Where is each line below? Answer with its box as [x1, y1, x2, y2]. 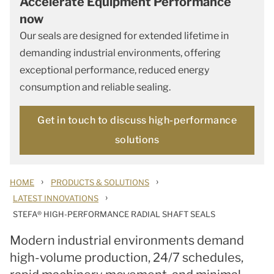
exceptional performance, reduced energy [20, 64, 209, 76]
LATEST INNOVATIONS [13, 193, 98, 203]
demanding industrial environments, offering [20, 47, 221, 59]
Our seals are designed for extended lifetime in [20, 30, 229, 42]
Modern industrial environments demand [10, 233, 244, 248]
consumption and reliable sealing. [20, 81, 172, 93]
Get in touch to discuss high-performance [37, 114, 237, 126]
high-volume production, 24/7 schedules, [10, 250, 243, 265]
